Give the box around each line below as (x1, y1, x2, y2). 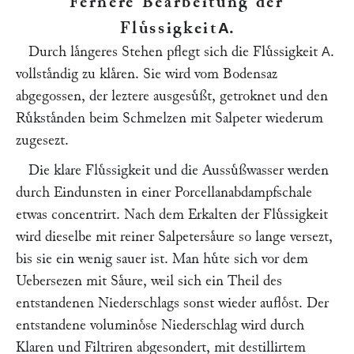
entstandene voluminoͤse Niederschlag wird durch (16, 318, 304, 333)
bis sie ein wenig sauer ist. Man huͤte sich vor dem (16, 251, 308, 266)
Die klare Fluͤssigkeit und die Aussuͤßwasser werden (28, 163, 329, 178)
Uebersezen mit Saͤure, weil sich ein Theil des (16, 273, 282, 288)
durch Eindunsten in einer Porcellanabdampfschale (16, 185, 312, 200)
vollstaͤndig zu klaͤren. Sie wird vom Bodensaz (16, 66, 277, 81)
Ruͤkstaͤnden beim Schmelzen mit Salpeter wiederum (16, 111, 323, 126)
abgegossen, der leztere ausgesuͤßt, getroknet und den (16, 88, 328, 104)
